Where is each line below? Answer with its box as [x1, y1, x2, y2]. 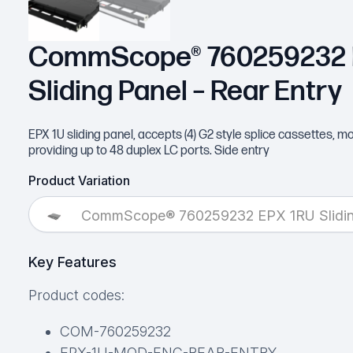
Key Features [28, 254, 117, 271]
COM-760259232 [59, 323, 171, 340]
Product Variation [28, 173, 130, 189]
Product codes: [28, 287, 124, 304]
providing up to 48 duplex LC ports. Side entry [28, 143, 269, 159]
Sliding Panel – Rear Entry [28, 75, 342, 110]
